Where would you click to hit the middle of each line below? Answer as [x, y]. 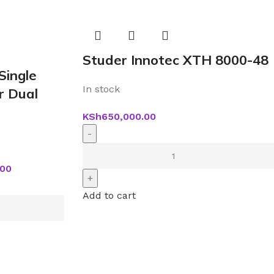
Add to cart [109, 195]
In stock [101, 89]
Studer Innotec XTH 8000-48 [175, 60]
